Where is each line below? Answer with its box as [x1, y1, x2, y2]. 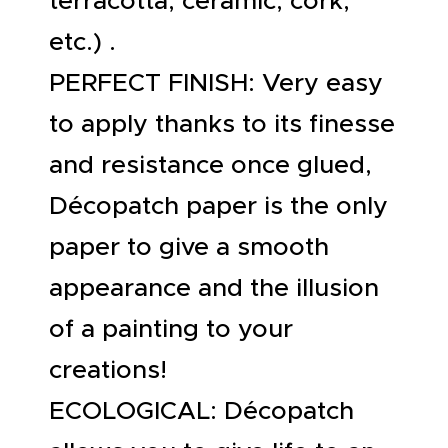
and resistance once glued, [49, 148, 372, 180]
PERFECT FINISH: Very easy [49, 66, 383, 98]
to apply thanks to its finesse [49, 107, 395, 139]
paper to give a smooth [49, 230, 329, 262]
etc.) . [49, 25, 116, 57]
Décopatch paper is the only [49, 189, 388, 221]
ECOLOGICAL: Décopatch [49, 394, 354, 426]
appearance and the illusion [49, 271, 379, 303]
